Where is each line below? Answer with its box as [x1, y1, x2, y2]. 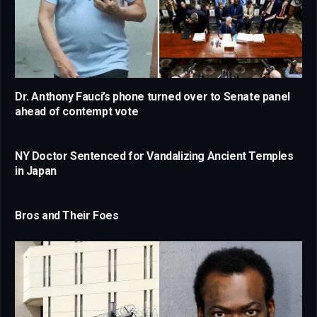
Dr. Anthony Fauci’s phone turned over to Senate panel [15, 90, 290, 104]
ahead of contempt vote [15, 105, 139, 119]
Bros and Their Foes [15, 209, 119, 223]
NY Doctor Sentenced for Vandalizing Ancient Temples [15, 149, 294, 163]
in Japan [15, 164, 57, 178]
